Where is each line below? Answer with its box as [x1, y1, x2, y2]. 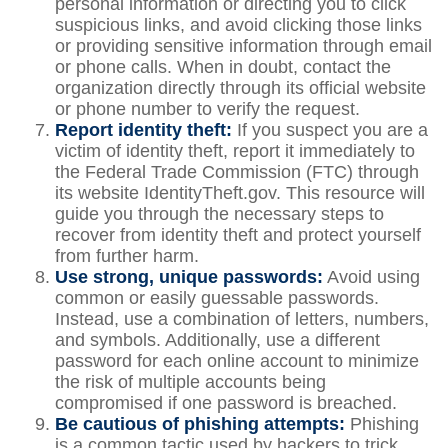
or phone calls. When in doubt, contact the [55, 57, 391, 77]
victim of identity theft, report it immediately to [55, 141, 415, 161]
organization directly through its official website [55, 78, 426, 98]
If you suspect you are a [232, 120, 428, 140]
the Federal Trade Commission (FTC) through [55, 162, 419, 182]
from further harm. [55, 246, 199, 266]
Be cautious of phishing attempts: [55, 414, 345, 434]
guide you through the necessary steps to [55, 204, 384, 224]
